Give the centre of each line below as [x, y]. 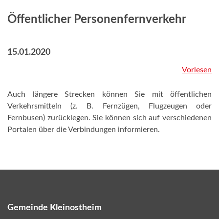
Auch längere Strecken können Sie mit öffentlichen [109, 94]
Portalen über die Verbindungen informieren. [84, 130]
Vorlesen [197, 70]
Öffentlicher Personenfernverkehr [97, 20]
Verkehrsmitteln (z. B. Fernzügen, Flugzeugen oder [109, 106]
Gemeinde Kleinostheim [55, 208]
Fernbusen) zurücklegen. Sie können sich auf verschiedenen [109, 118]
